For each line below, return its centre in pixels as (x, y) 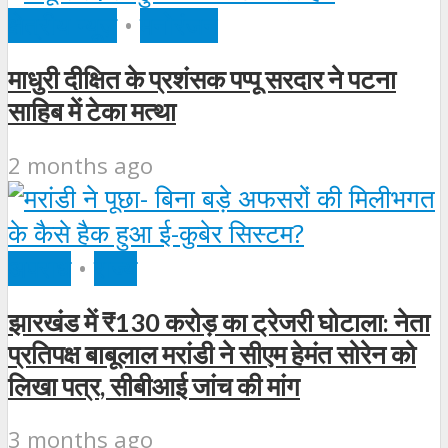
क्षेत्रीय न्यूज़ (62, 26)
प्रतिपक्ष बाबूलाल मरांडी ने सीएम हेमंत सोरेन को (212, 353)
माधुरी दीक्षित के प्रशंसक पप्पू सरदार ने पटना (202, 79)
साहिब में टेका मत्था (92, 111)
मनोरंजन (179, 26)
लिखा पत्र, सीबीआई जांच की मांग (154, 385)
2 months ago (80, 165)
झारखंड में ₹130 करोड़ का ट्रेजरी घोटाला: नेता (219, 321)
